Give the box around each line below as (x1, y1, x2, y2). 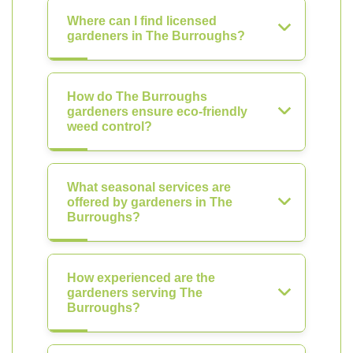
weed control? (67, 120, 152, 133)
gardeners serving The (67, 286, 203, 299)
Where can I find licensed (67, 14, 217, 28)
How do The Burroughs (67, 90, 207, 103)
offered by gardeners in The (67, 195, 232, 209)
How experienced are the (67, 271, 215, 284)
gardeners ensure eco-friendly (67, 105, 247, 118)
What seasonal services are (67, 180, 231, 194)
